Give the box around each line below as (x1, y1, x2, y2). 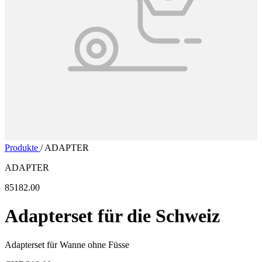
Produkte (5, 143, 40, 153)
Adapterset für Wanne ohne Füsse (5, 239, 129, 250)
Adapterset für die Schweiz (5, 205, 220, 227)
